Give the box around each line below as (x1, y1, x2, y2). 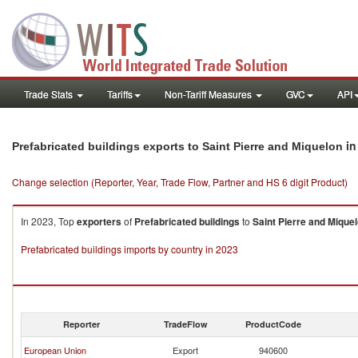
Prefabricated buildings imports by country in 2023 (21, 242, 238, 256)
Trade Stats (24, 87, 75, 101)
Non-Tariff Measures (165, 87, 254, 101)
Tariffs (107, 87, 133, 101)
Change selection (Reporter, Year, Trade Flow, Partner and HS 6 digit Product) (12, 175, 348, 189)
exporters (77, 214, 121, 229)
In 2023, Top (21, 214, 77, 228)
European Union (24, 344, 86, 356)
